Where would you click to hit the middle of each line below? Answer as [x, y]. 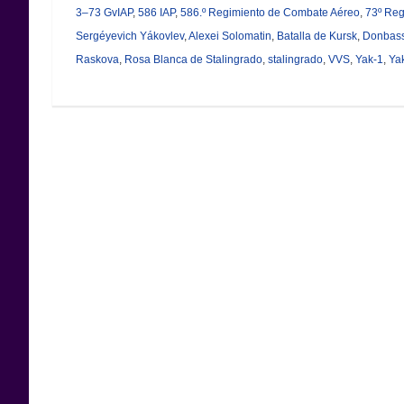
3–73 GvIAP [104, 12]
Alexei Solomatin [230, 36]
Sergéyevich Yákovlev [129, 36]
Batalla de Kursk [317, 36]
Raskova [97, 59]
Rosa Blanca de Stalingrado [193, 59]
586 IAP [156, 12]
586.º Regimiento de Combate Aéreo [270, 12]
